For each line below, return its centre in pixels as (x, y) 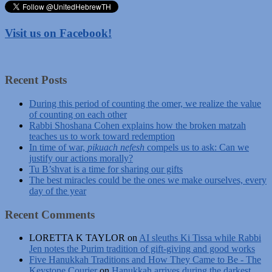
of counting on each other (78, 114)
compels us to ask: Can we (197, 147)
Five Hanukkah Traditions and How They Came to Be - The (145, 260)
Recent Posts (36, 80)
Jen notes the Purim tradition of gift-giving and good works (142, 249)
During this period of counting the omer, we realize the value (145, 104)
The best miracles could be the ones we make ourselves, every (148, 180)
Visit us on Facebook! (58, 33)
